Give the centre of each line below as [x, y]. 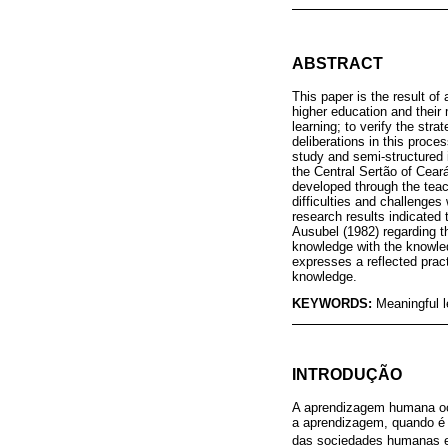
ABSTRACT [337, 63]
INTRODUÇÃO [347, 374]
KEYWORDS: [334, 304]
